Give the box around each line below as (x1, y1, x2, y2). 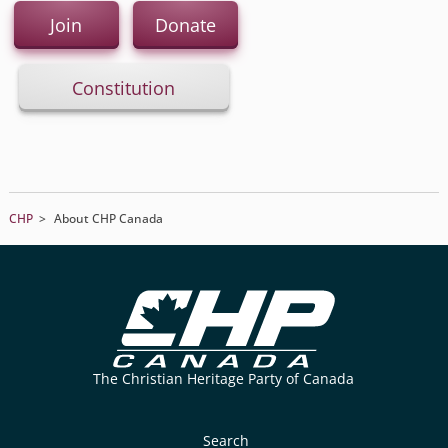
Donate (154, 13, 216, 37)
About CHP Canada (53, 210, 163, 227)
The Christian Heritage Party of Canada (93, 369, 355, 388)
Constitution (72, 76, 176, 100)
